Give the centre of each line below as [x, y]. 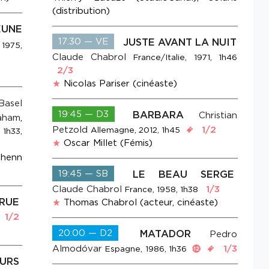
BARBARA [165, 115]
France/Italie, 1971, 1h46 [186, 57]
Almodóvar [77, 249]
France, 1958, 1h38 [162, 189]
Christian [218, 116]
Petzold [70, 130]
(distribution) [81, 11]
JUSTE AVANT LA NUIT [180, 42]
